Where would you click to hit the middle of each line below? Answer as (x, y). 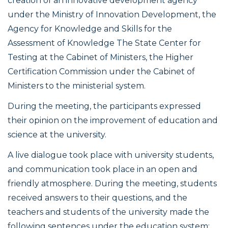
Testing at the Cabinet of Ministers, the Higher (101, 58)
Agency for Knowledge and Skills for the (90, 29)
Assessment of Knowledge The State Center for (104, 43)
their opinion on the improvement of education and (113, 121)
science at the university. (57, 135)
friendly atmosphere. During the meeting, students (112, 184)
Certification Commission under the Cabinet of (101, 72)
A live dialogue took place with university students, (111, 155)
